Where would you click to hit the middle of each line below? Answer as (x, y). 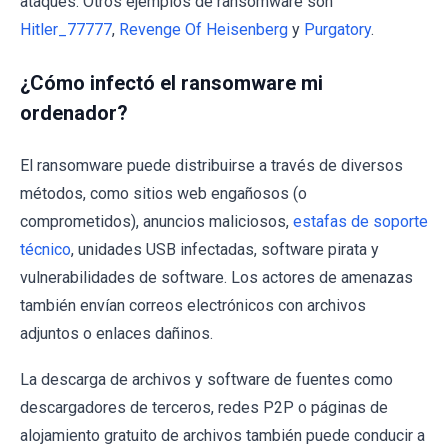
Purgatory (337, 29)
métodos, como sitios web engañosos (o (163, 193)
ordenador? (74, 112)
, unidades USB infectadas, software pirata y (225, 249)
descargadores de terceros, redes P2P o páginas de (204, 407)
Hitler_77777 (66, 29)
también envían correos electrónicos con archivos (193, 305)
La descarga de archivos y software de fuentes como (206, 379)
